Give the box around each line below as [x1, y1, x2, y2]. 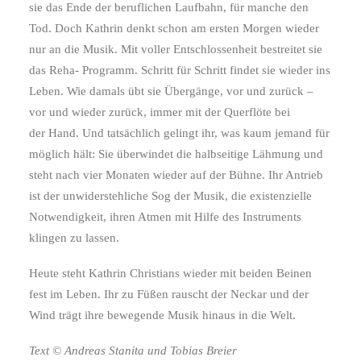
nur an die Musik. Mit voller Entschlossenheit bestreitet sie [29, 43, 322, 56]
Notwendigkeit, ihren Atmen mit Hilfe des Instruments [29, 210, 301, 223]
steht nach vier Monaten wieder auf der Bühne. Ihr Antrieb [29, 168, 323, 181]
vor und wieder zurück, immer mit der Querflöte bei [29, 106, 290, 118]
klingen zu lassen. [29, 231, 119, 244]
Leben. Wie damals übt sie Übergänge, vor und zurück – [29, 85, 313, 98]
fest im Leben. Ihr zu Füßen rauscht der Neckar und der [29, 288, 309, 301]
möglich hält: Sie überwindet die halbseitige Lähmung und [29, 147, 323, 160]
